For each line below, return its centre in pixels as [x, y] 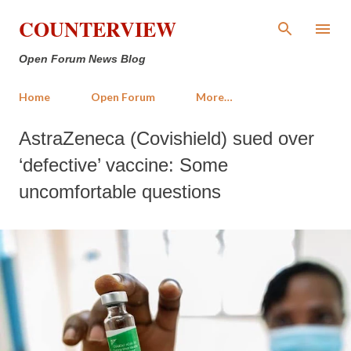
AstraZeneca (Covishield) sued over [166, 138]
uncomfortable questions [120, 192]
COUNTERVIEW [98, 29]
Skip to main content [175, 19]
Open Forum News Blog [82, 59]
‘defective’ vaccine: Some [123, 165]
